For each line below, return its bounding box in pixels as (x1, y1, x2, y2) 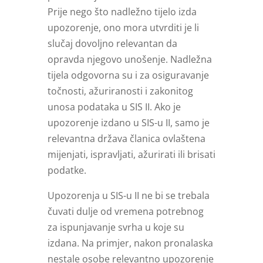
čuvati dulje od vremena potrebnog (47, 205, 204, 218)
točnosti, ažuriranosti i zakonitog (47, 85, 193, 98)
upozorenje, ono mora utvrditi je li (47, 21, 199, 35)
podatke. (47, 164, 86, 177)
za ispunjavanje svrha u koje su (47, 221, 184, 234)
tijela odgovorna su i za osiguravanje (47, 69, 209, 82)
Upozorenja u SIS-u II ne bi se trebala (47, 189, 210, 203)
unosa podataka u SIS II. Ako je (47, 100, 181, 114)
